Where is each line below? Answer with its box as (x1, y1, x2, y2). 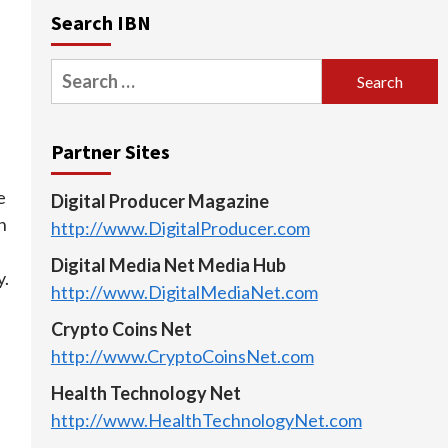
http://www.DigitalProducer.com (50, 217, 310, 240)
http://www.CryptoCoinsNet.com (50, 345, 314, 368)
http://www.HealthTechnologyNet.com (50, 409, 362, 432)
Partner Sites (50, 139, 170, 165)
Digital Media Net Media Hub (50, 254, 286, 277)
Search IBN (50, 10, 151, 36)
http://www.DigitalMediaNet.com (50, 281, 318, 304)
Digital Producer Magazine (50, 190, 269, 213)
